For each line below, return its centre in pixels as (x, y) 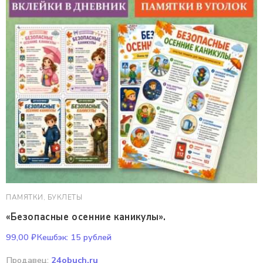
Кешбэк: (52, 237)
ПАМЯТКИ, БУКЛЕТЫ (44, 197)
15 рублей (90, 237)
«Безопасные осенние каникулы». (86, 217)
